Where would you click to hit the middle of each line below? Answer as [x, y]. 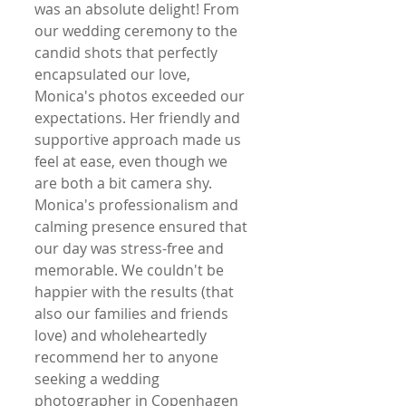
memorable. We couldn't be [131, 270]
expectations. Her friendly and [139, 117]
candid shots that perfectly [128, 52]
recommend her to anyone [128, 357]
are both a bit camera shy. [125, 183]
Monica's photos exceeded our [141, 96]
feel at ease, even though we [133, 161]
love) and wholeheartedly [122, 335]
